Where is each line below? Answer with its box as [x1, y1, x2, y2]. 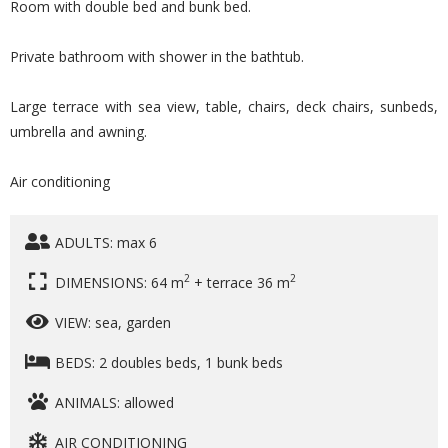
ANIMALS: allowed [55, 392, 174, 412]
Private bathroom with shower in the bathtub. [10, 46, 304, 66]
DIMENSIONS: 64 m [55, 272, 184, 292]
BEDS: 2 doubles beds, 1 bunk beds [55, 352, 283, 372]
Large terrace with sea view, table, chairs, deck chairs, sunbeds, [10, 96, 438, 116]
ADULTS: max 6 [55, 232, 157, 252]
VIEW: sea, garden [55, 312, 171, 332]
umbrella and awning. [10, 121, 147, 141]
